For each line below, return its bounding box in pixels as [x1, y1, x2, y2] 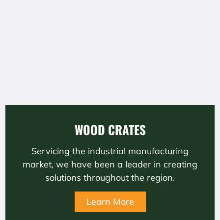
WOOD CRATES [74, 120, 146, 138]
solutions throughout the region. [45, 172, 175, 183]
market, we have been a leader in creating [23, 159, 197, 170]
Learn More [86, 196, 134, 207]
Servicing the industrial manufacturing [31, 145, 189, 157]
